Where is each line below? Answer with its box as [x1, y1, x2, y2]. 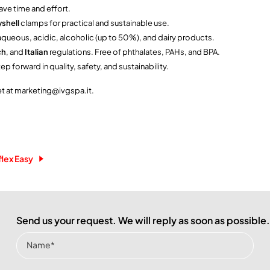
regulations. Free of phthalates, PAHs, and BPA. [48, 46, 220, 57]
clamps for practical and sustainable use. [19, 17, 169, 28]
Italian [25, 46, 48, 57]
